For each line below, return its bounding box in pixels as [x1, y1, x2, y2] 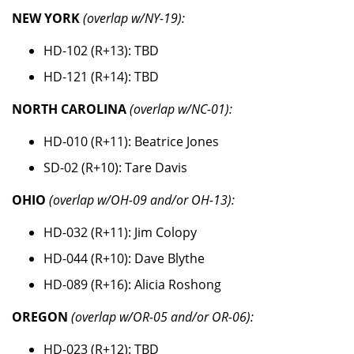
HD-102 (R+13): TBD [43, 42, 159, 60]
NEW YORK [12, 9, 80, 28]
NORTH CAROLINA [12, 100, 126, 119]
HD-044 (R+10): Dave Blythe [43, 250, 205, 268]
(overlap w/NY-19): [83, 9, 185, 28]
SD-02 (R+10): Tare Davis [43, 159, 187, 177]
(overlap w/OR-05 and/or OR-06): [68, 308, 254, 326]
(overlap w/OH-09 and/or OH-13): [46, 191, 235, 209]
